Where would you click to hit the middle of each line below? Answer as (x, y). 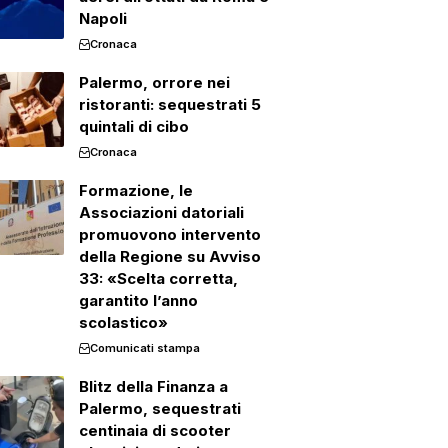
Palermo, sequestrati (159, 408)
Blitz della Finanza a (153, 386)
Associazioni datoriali (161, 212)
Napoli (102, 18)
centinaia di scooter (154, 430)
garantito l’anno (138, 300)
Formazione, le (135, 190)
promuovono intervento (169, 234)
